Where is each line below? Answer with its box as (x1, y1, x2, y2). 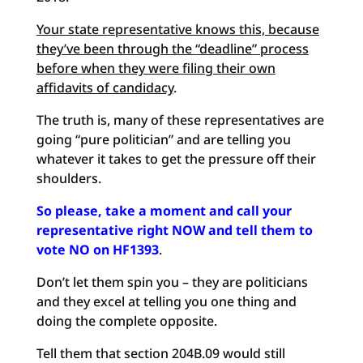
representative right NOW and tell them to (36, 221, 313, 239)
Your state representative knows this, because (36, 20, 319, 38)
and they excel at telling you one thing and (36, 293, 297, 310)
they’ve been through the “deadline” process (36, 40, 309, 58)
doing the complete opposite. (36, 312, 217, 330)
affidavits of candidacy (36, 79, 173, 96)
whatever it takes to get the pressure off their (36, 150, 316, 168)
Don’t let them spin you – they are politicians (36, 273, 308, 291)
